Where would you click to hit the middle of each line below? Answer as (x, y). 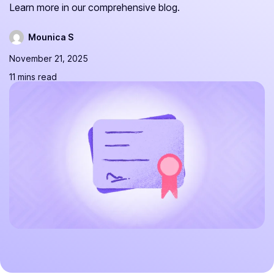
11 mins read (33, 77)
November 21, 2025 (49, 58)
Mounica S (51, 37)
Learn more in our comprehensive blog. (94, 7)
